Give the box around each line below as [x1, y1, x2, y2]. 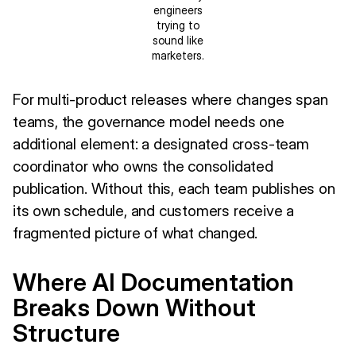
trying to [157, 17, 199, 32]
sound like [153, 33, 203, 47]
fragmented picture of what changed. [13, 222, 258, 242]
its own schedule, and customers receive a [13, 200, 295, 220]
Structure [13, 318, 120, 347]
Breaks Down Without [13, 292, 256, 322]
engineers [153, 2, 203, 17]
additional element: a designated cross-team [13, 133, 309, 153]
